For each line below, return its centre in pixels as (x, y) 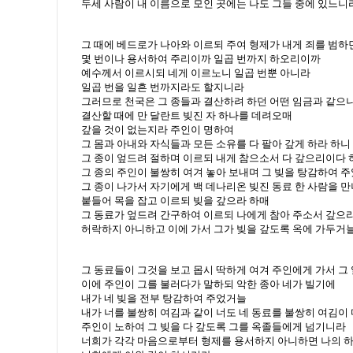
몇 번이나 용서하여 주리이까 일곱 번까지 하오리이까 (201, 59)
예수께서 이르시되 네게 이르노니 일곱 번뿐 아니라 (196, 73)
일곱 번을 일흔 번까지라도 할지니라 (163, 87)
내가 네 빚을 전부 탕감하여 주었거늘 (164, 298)
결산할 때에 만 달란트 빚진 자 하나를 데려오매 (187, 115)
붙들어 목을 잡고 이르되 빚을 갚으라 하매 (175, 201)
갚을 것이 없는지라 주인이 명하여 (158, 130)
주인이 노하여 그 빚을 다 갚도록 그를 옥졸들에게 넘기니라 (214, 327)
